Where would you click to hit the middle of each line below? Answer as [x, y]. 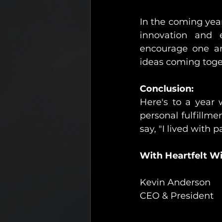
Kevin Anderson [175, 182]
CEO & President [178, 195]
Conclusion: [167, 88]
